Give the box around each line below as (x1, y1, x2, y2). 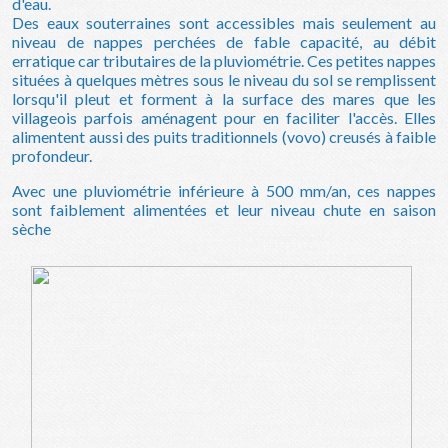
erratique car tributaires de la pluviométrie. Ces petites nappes (12, 50, 436, 70)
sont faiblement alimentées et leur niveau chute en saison (12, 199, 436, 219)
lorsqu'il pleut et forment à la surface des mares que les (12, 88, 436, 108)
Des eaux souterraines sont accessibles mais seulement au (12, 12, 436, 32)
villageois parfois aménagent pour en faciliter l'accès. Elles (12, 107, 436, 127)
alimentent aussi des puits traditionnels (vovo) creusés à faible (12, 126, 436, 146)
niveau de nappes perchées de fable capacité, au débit (12, 31, 436, 51)
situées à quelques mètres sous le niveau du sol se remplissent (12, 69, 436, 89)
